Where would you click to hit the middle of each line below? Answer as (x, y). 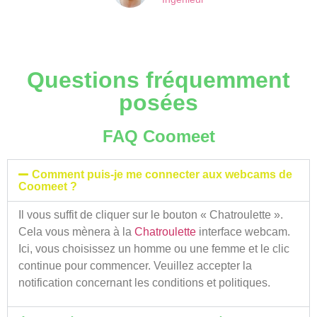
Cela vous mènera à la (76, 231)
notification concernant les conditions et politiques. (144, 282)
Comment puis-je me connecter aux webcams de (162, 174)
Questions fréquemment (158, 80)
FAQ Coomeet (158, 136)
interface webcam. (243, 231)
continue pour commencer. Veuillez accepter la (135, 265)
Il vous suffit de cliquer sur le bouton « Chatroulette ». (151, 214)
